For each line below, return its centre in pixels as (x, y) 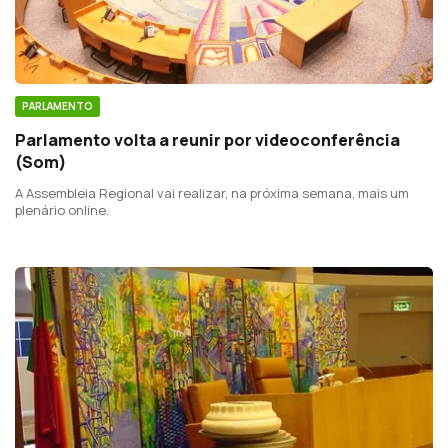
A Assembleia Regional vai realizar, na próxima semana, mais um (212, 193)
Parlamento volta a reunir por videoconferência (207, 140)
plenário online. (62, 210)
